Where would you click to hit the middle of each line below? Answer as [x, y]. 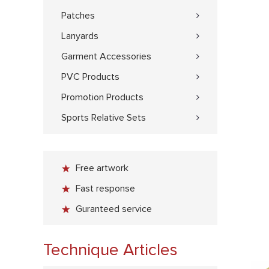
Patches [78, 16]
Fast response [105, 189]
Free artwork [102, 168]
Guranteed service [114, 209]
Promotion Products [102, 97]
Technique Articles [110, 250]
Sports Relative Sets [104, 118]
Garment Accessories [106, 56]
